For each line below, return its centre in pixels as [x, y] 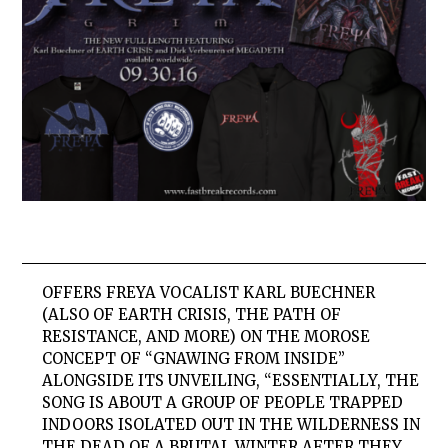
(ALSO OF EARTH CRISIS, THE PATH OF [192, 315]
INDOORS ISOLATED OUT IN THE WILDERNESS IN [231, 425]
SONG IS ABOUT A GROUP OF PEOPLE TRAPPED [223, 403]
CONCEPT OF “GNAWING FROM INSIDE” [194, 359]
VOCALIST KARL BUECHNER [266, 293]
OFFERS [74, 293]
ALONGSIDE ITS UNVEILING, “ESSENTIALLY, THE [231, 381]
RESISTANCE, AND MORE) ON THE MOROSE [206, 337]
